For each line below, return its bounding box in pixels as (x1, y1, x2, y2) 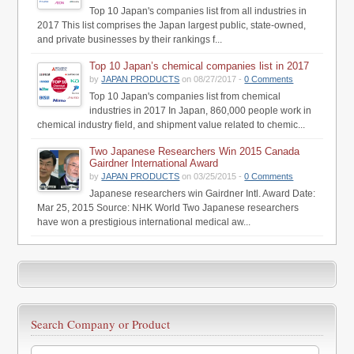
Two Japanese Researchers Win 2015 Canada (89, 145, 300, 157)
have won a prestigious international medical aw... (37, 216, 251, 228)
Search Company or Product (31, 315, 171, 332)
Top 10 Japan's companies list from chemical (89, 90, 281, 102)
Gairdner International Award (89, 156, 219, 169)
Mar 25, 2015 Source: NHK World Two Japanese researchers (37, 201, 299, 213)
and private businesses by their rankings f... (37, 33, 223, 45)
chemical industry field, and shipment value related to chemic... (37, 119, 306, 130)
